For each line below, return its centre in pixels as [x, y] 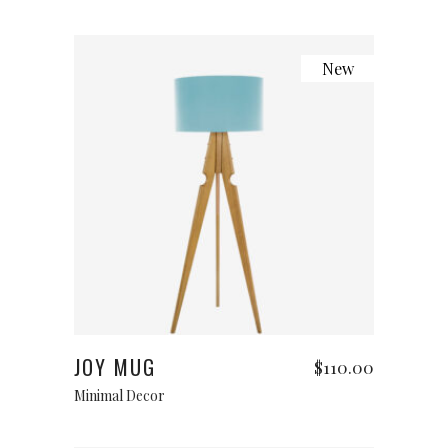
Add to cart [224, 316]
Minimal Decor [119, 395]
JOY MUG [115, 367]
